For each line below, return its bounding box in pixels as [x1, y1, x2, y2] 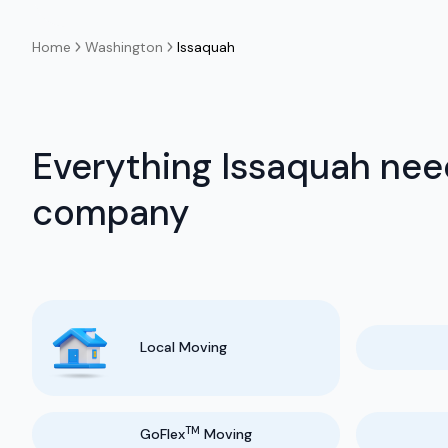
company [32, 188, 190, 236]
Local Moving [140, 338, 227, 357]
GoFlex [140, 424, 185, 443]
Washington [85, 37, 163, 56]
